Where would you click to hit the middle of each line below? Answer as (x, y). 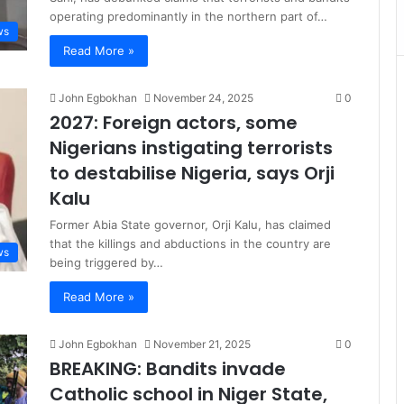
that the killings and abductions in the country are (190, 243)
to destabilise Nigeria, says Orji (192, 173)
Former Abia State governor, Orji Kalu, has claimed (190, 225)
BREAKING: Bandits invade (168, 369)
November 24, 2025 (203, 98)
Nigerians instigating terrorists (191, 148)
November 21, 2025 (202, 344)
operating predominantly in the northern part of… (188, 16)
